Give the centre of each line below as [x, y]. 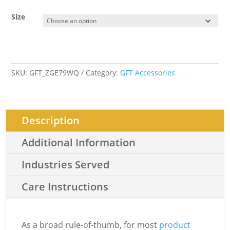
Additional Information [79, 143]
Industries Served [66, 165]
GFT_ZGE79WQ [54, 73]
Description [51, 121]
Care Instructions [65, 187]
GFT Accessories [148, 73]
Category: [103, 73]
